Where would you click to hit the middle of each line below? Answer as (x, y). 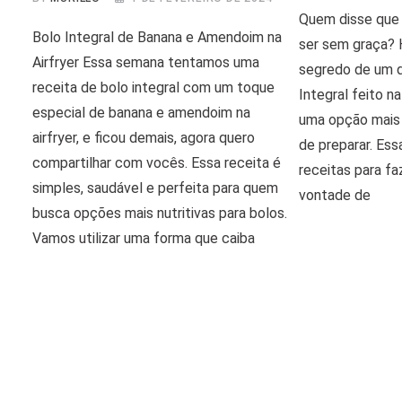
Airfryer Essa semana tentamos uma (146, 62)
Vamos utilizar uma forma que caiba (144, 238)
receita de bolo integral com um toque (153, 87)
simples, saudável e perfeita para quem (155, 188)
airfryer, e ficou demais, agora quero (144, 137)
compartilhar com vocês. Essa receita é (157, 162)
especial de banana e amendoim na (141, 112)
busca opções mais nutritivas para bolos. (160, 213)
